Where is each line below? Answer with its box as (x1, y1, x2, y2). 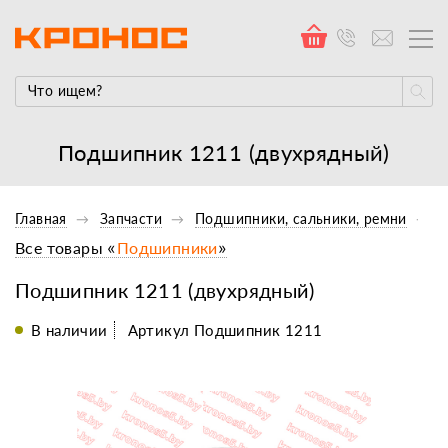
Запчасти (99, 210, 163, 227)
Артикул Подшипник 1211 (127, 321, 323, 339)
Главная (15, 210, 67, 227)
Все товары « (15, 238, 117, 257)
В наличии (41, 321, 108, 339)
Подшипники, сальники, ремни (195, 210, 407, 227)
